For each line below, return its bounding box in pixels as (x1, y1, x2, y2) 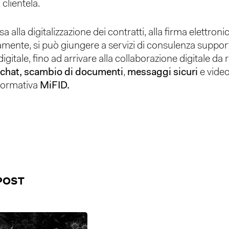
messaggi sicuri (127, 67, 198, 78)
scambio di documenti (24, 67, 124, 78)
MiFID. (40, 81, 70, 91)
